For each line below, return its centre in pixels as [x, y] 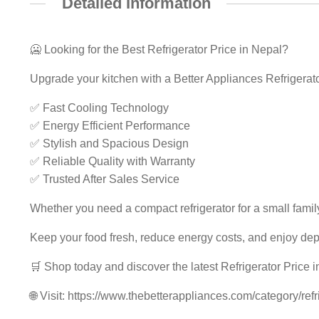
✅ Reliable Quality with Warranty [112, 161]
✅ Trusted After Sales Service [104, 179]
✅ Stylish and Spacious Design [109, 143]
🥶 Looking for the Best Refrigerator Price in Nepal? [159, 49]
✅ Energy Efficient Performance [110, 125]
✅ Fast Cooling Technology [99, 108]
